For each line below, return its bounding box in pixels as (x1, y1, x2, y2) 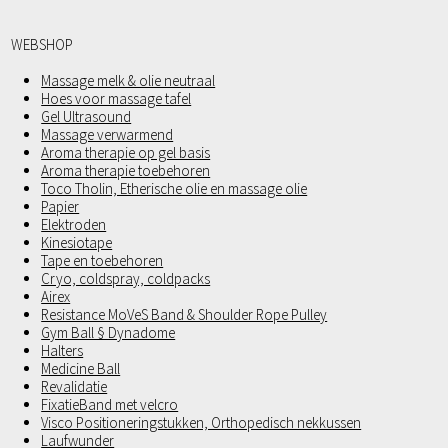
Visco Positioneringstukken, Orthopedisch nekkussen (41, 413, 362, 432)
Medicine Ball (41, 359, 121, 378)
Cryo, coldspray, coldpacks (41, 269, 211, 288)
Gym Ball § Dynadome (41, 323, 176, 342)
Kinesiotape (41, 233, 113, 252)
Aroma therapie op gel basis (41, 143, 211, 162)
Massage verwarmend (41, 125, 174, 144)
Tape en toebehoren (41, 251, 164, 270)
